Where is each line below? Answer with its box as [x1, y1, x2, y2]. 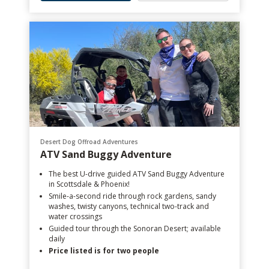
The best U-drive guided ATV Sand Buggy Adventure [49, 169, 225, 179]
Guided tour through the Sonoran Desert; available [49, 223, 221, 234]
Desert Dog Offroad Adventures [40, 138, 138, 146]
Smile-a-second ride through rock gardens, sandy [49, 191, 216, 201]
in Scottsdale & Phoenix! [49, 179, 130, 189]
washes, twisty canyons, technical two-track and [49, 201, 209, 211]
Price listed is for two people [49, 246, 159, 256]
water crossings [49, 211, 102, 222]
